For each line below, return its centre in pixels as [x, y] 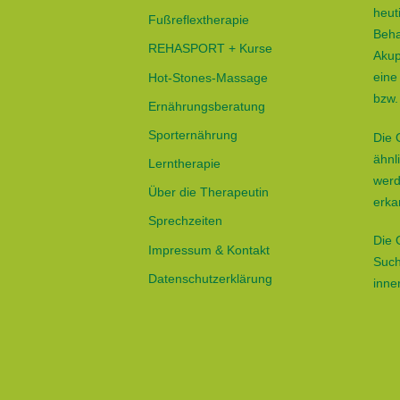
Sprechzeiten [185, 221]
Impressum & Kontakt [209, 250]
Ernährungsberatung [207, 106]
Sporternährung [193, 134]
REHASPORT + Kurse [210, 49]
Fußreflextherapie [199, 20]
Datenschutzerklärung [210, 278]
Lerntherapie [184, 164]
